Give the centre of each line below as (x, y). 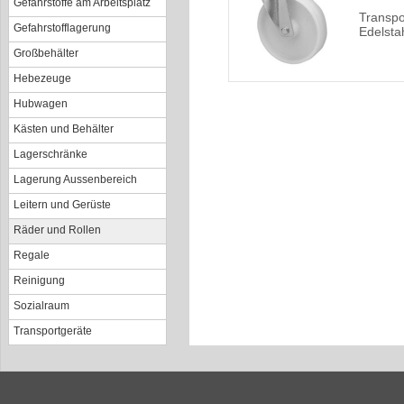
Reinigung (39, 280)
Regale (32, 255)
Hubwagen (41, 104)
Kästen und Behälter (64, 129)
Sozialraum (41, 306)
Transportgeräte (53, 331)
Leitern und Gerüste (62, 205)
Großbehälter (46, 53)
